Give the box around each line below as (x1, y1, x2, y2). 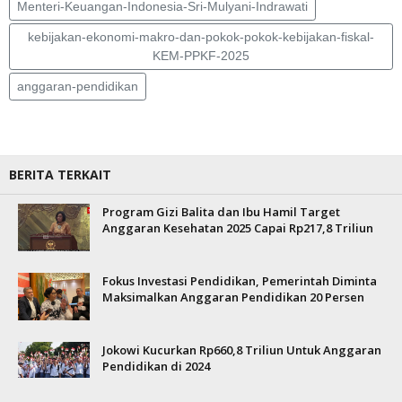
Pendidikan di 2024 (102, 358, 210, 374)
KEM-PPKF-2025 (153, 48, 249, 63)
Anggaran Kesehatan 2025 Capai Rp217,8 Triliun (102, 220, 373, 236)
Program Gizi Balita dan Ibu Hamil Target (102, 204, 340, 220)
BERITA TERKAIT (9, 166, 111, 183)
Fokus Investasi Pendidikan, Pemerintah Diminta (102, 273, 377, 289)
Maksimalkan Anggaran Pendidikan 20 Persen (102, 289, 364, 305)
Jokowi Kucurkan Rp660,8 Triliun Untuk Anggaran (102, 342, 381, 358)
